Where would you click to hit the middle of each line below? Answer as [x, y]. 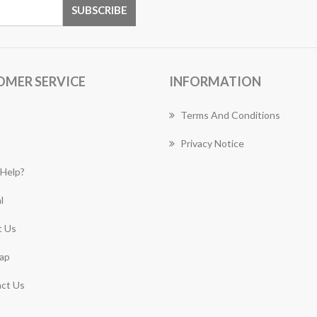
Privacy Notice [212, 143]
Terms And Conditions [230, 115]
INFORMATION [215, 81]
